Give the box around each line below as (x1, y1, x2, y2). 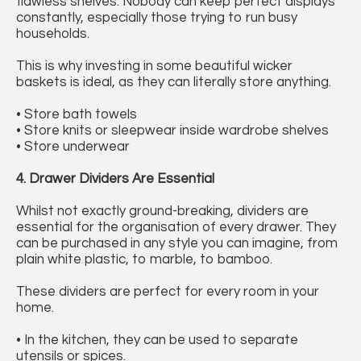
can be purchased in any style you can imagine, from (16, 236, 338, 251)
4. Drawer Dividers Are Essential (16, 172, 214, 187)
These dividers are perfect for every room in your (16, 284, 319, 300)
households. (16, 27, 89, 42)
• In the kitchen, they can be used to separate (16, 333, 298, 348)
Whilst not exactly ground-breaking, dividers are (16, 204, 309, 219)
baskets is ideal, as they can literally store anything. (16, 75, 331, 90)
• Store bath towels (16, 107, 137, 122)
